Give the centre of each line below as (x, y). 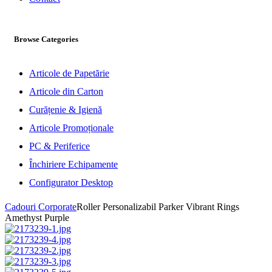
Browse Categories (46, 39)
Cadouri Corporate (41, 207)
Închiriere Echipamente (73, 165)
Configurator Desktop (71, 183)
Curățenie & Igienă (66, 110)
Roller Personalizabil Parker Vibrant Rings (158, 207)
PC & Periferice (59, 146)
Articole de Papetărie (69, 73)
